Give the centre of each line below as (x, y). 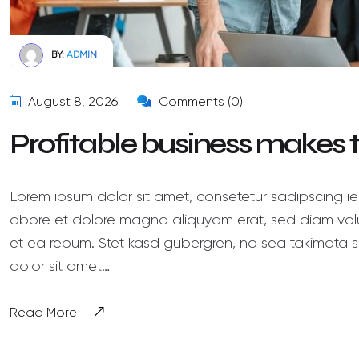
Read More (43, 312)
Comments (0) (199, 101)
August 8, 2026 (71, 101)
